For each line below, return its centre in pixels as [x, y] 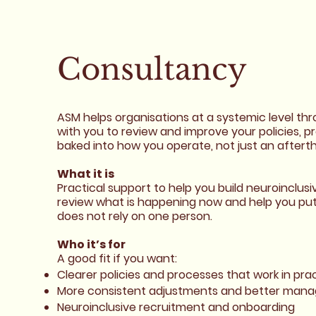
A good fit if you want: [117, 259]
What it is [85, 174]
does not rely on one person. [134, 217]
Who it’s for [91, 245]
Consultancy [152, 69]
